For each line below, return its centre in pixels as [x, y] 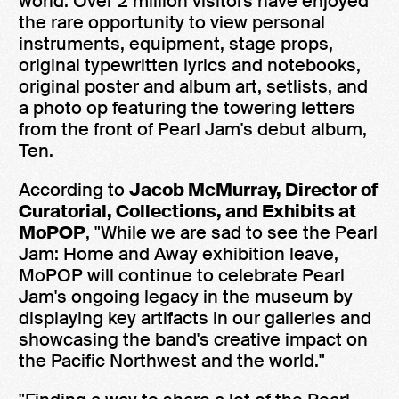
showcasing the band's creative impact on [193, 339]
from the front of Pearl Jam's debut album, [193, 129]
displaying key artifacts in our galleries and [195, 318]
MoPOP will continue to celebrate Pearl [182, 275]
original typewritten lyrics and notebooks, [190, 65]
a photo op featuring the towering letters [187, 108]
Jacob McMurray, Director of [253, 190]
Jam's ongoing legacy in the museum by [186, 297]
